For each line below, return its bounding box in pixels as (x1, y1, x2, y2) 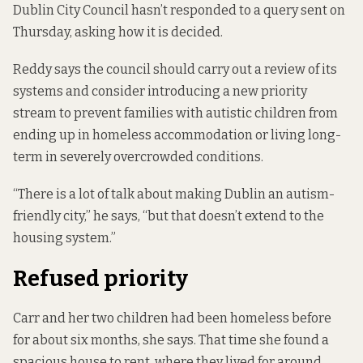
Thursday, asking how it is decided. (13, 23, 223, 40)
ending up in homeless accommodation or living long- (13, 127, 341, 143)
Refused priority (13, 266, 188, 293)
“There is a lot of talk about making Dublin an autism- (13, 186, 335, 203)
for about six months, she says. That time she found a (13, 331, 329, 348)
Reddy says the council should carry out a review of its (13, 62, 337, 78)
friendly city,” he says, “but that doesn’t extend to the (13, 208, 324, 224)
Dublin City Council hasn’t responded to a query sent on (13, 2, 345, 18)
